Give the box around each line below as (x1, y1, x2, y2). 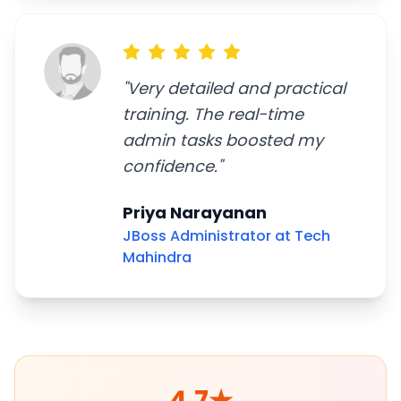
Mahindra (123, 247, 192, 268)
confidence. (123, 155, 218, 177)
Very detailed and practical (127, 77, 346, 99)
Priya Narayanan (123, 201, 267, 224)
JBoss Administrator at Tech (123, 226, 330, 246)
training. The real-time (123, 103, 303, 125)
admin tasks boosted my (123, 129, 323, 151)
